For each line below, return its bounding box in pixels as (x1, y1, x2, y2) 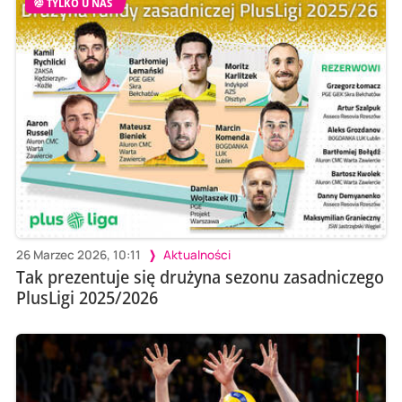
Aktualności (162, 246, 231, 263)
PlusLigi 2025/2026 (15, 284, 158, 310)
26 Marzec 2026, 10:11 (15, 246, 141, 263)
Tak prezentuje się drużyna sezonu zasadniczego (15, 264, 384, 289)
